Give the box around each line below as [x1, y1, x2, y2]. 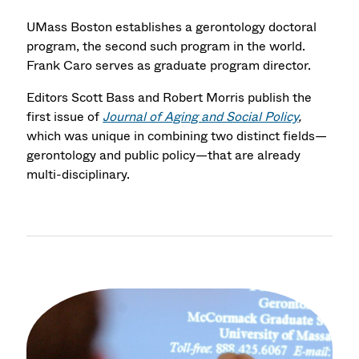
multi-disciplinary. [26, 164, 131, 184]
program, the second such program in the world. [26, 36, 306, 55]
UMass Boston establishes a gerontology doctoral [26, 17, 317, 36]
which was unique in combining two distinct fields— [26, 126, 328, 145]
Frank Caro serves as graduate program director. [26, 55, 312, 75]
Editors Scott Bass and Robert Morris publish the [26, 87, 313, 107]
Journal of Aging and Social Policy [103, 107, 299, 126]
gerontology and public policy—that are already [26, 145, 301, 164]
